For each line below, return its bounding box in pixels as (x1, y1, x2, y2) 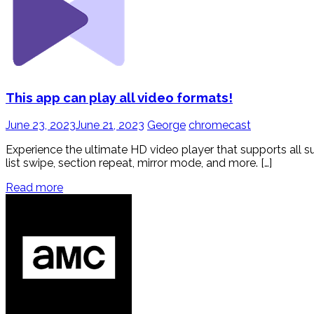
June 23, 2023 (6, 118, 76, 132)
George (147, 118, 186, 132)
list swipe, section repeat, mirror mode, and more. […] (6, 156, 272, 170)
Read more (6, 181, 63, 195)
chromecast (189, 118, 251, 132)
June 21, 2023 (76, 118, 144, 132)
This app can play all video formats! (6, 90, 233, 106)
